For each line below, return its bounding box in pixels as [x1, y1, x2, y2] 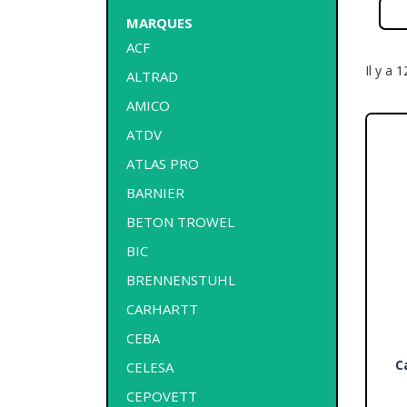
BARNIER [126, 183, 184, 202]
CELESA [126, 357, 174, 376]
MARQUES [126, 13, 193, 32]
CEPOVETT [126, 386, 197, 405]
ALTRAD [126, 66, 178, 85]
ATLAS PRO [126, 154, 199, 173]
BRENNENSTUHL [126, 270, 235, 289]
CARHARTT [126, 299, 198, 318]
